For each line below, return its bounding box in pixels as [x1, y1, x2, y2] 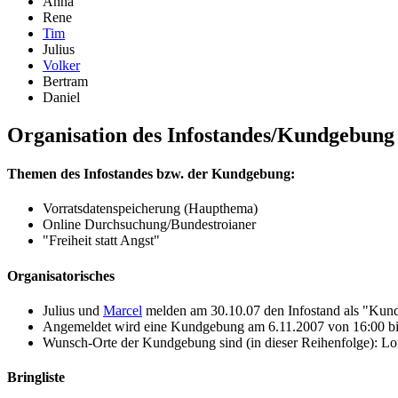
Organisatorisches [7, 267, 115, 283]
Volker [43, 58, 80, 74]
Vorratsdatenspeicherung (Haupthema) [43, 201, 258, 217]
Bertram [43, 74, 88, 90]
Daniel [43, 90, 80, 106]
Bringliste [7, 370, 65, 386]
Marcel [103, 303, 142, 318]
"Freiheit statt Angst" [43, 233, 160, 249]
